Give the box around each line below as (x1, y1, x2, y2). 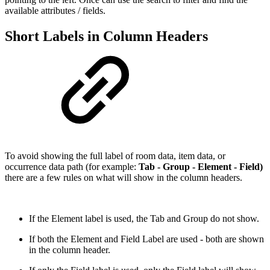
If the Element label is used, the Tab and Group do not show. (29, 213, 259, 224)
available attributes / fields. (5, 5, 105, 16)
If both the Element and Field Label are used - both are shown (29, 234, 264, 245)
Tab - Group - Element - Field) (139, 162, 263, 172)
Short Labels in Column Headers (5, 28, 208, 45)
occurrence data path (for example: (5, 162, 139, 172)
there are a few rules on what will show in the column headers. (5, 172, 242, 183)
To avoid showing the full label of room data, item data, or (5, 151, 225, 162)
